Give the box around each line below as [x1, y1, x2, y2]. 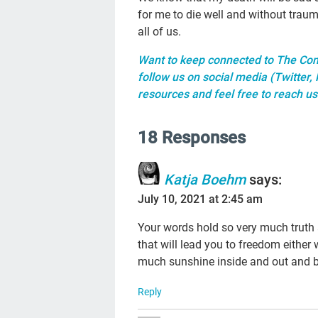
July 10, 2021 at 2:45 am [138, 192, 263, 206]
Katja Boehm [164, 170, 246, 188]
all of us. [138, 25, 182, 38]
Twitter [274, 70, 310, 84]
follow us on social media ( [138, 70, 275, 84]
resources [138, 87, 190, 101]
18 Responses [138, 127, 246, 148]
